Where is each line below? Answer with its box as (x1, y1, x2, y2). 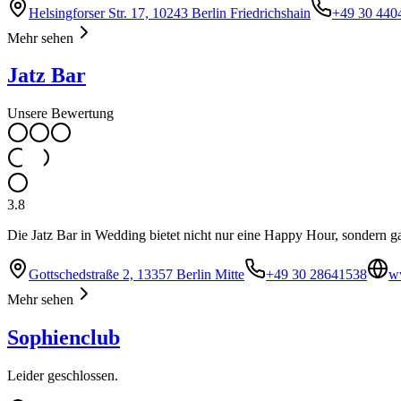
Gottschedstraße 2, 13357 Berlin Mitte (29, 267, 244, 283)
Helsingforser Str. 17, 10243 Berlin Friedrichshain (29, 4, 311, 21)
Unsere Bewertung (7, 106, 114, 122)
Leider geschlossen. (7, 368, 118, 384)
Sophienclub (7, 326, 120, 350)
